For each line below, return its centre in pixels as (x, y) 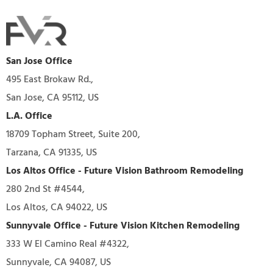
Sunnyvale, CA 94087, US (58, 262)
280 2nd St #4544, (45, 189)
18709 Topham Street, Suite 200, (73, 134)
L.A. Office (29, 115)
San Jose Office (39, 61)
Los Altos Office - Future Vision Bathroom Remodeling (125, 170)
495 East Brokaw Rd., (50, 79)
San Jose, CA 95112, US (52, 97)
